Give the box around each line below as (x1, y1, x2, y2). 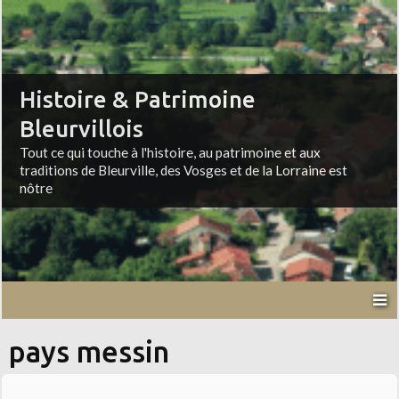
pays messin (9, 336, 170, 369)
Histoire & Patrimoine (20, 86, 256, 113)
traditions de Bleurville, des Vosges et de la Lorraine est (20, 162, 348, 179)
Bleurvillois (20, 116, 144, 142)
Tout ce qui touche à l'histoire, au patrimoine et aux (20, 144, 322, 161)
